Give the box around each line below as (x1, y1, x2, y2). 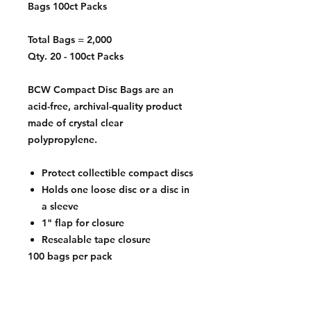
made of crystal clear (28, 117, 123, 129)
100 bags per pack (28, 250, 112, 262)
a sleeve (42, 200, 78, 212)
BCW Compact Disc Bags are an (28, 83, 174, 96)
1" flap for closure (42, 217, 124, 229)
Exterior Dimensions (28, 283, 120, 296)
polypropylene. (28, 133, 100, 146)
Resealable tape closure (42, 233, 151, 246)
